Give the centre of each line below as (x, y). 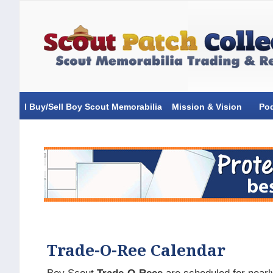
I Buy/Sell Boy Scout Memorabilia (93, 107)
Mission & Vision (207, 107)
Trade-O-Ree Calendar (136, 250)
